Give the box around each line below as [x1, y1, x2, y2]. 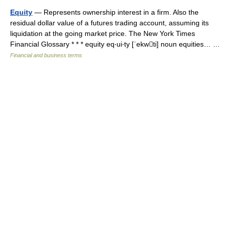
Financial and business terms [10, 52, 82, 58]
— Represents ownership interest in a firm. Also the [32, 8, 199, 16]
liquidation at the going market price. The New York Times [10, 29, 195, 37]
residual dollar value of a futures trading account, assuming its [10, 19, 209, 27]
